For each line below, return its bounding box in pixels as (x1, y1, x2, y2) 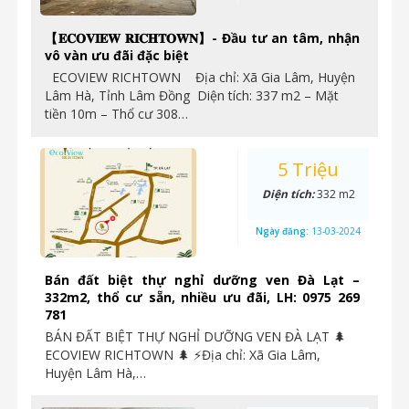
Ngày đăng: (256, 225, 311, 237)
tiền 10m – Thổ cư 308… (45, 105, 188, 122)
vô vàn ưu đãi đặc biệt (45, 47, 189, 64)
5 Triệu (278, 157, 339, 182)
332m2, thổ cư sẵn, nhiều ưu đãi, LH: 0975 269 (45, 288, 360, 306)
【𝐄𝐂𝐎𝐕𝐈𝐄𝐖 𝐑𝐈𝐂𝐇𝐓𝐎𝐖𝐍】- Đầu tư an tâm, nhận (45, 29, 360, 47)
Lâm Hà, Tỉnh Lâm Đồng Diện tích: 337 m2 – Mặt (45, 87, 339, 104)
